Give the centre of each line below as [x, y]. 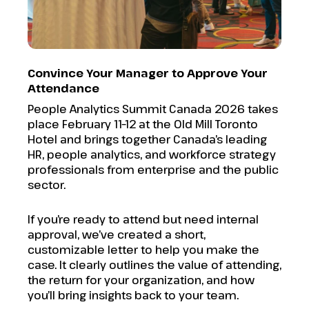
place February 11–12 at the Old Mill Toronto [143, 124]
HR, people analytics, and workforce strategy [152, 154]
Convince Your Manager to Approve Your [148, 73]
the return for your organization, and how [141, 280]
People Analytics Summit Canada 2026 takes [153, 109]
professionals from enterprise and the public [153, 170]
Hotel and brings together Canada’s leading [147, 139]
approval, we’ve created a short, [117, 235]
